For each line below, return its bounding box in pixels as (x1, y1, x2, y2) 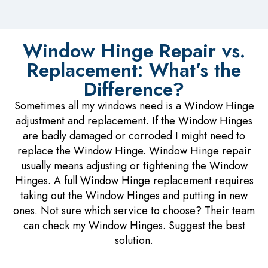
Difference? (84, 75, 184, 103)
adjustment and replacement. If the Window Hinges (16, 112, 252, 129)
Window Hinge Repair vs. (23, 36, 245, 65)
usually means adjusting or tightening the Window (20, 157, 248, 173)
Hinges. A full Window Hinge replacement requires (14, 172, 254, 188)
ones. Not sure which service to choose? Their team (13, 202, 255, 218)
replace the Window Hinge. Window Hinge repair (17, 142, 251, 159)
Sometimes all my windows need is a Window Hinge (14, 98, 254, 114)
